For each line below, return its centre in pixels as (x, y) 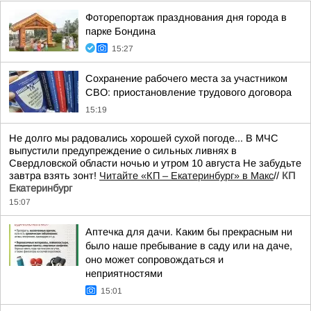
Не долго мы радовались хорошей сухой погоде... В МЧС (144, 138)
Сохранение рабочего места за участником (186, 78)
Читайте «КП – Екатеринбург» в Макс (186, 176)
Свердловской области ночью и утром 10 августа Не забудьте (155, 163)
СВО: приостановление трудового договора (188, 92)
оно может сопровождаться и (154, 260)
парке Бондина (120, 31)
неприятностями (124, 274)
